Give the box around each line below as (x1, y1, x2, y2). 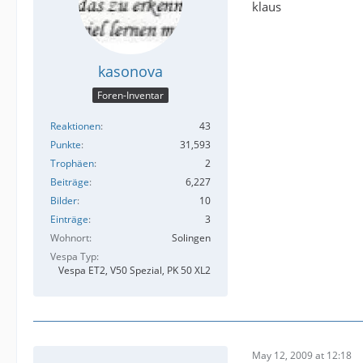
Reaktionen (50, 119, 100, 134)
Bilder (50, 194, 77, 208)
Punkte (50, 138, 81, 152)
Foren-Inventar (97, 88, 164, 103)
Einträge (50, 212, 88, 227)
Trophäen (50, 156, 94, 171)
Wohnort (50, 231, 89, 246)
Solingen (172, 231, 211, 246)
